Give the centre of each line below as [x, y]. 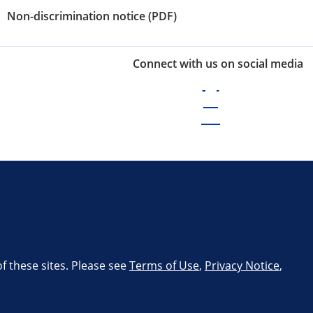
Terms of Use [164, 265]
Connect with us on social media [218, 63]
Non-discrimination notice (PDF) [92, 16]
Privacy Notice [242, 265]
